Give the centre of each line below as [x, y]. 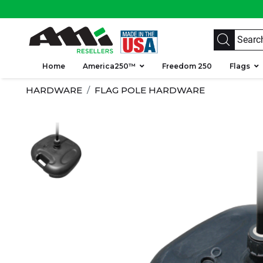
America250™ [109, 66]
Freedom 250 [187, 66]
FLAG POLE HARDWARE [150, 90]
